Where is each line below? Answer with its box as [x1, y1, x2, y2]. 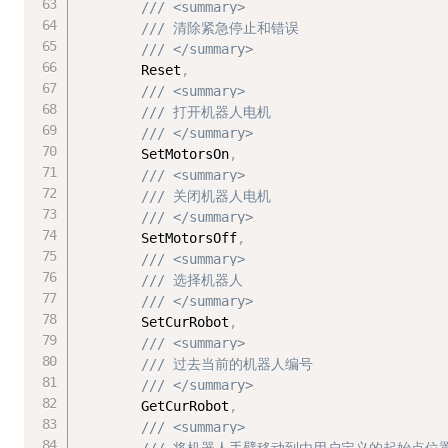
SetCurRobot [77, 314, 230, 331]
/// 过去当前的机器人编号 [141, 356, 314, 373]
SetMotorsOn [77, 146, 230, 163]
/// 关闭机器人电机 [141, 188, 272, 205]
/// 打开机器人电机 [141, 104, 272, 121]
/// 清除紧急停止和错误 [141, 20, 300, 37]
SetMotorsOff [77, 230, 238, 247]
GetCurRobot [77, 398, 230, 415]
